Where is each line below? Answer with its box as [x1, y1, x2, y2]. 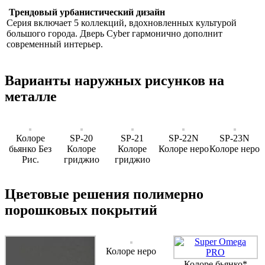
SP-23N [219, 132, 250, 143]
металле [5, 88, 57, 104]
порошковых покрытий [5, 202, 157, 218]
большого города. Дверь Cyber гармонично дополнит [7, 28, 222, 38]
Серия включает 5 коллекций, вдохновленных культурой [7, 17, 237, 28]
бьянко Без [9, 143, 52, 154]
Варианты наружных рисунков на [5, 72, 224, 88]
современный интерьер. [7, 38, 103, 49]
